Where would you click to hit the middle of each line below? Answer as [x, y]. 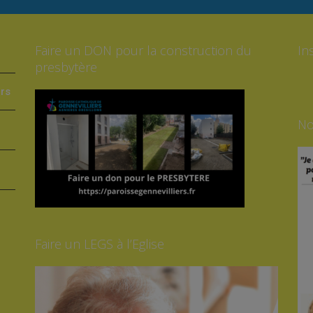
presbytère [66, 67]
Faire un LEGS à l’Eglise [100, 244]
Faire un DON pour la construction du [144, 51]
